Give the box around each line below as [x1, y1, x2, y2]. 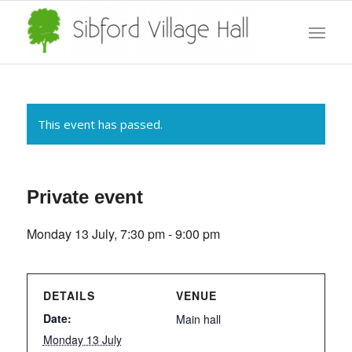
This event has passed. [37, 116, 163, 132]
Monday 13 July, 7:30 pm [26, 225, 165, 243]
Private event [26, 186, 143, 207]
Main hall [176, 311, 221, 327]
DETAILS [42, 288, 95, 303]
